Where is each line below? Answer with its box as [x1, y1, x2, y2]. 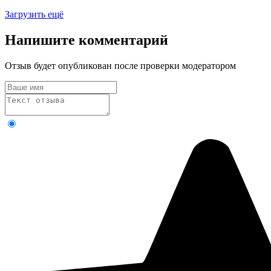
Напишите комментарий [5, 32, 168, 48]
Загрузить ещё [5, 9, 64, 20]
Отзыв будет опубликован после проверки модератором [5, 60, 236, 71]
